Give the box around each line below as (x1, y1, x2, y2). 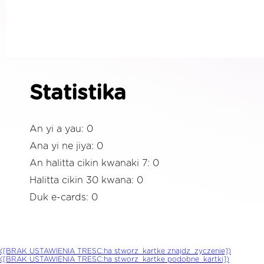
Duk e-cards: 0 (29, 193, 98, 202)
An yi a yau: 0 (29, 124, 93, 134)
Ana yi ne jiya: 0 (29, 141, 103, 151)
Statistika (29, 83, 126, 104)
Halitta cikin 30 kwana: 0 (29, 176, 143, 185)
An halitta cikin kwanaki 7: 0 (29, 159, 159, 168)
